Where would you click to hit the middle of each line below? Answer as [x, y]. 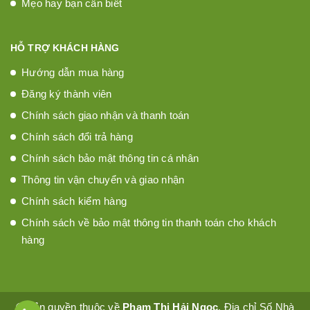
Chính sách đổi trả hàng [77, 136]
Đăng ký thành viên [67, 93]
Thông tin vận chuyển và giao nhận [103, 179]
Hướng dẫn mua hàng [73, 72]
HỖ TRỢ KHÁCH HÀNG [65, 47]
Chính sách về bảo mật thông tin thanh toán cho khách [149, 222]
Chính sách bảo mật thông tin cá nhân [110, 158]
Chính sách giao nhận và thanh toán [106, 115]
